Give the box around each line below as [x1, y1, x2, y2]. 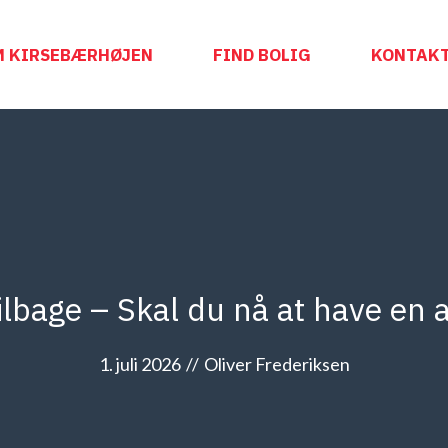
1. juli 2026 [98, 353, 181, 376]
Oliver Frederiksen [203, 353, 350, 376]
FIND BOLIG [213, 43, 311, 66]
